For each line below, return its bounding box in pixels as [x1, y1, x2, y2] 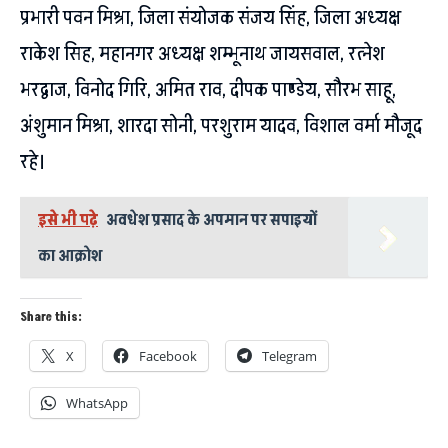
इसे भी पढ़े [38, 208, 98, 231]
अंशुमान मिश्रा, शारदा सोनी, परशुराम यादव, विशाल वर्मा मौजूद [20, 111, 422, 140]
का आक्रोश [38, 244, 102, 267]
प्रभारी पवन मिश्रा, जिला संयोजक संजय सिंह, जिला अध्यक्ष [20, 3, 401, 32]
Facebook [139, 346, 197, 365]
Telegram [262, 346, 317, 365]
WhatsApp [66, 393, 128, 412]
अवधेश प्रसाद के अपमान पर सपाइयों [106, 208, 317, 231]
